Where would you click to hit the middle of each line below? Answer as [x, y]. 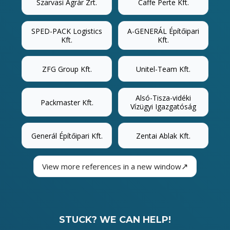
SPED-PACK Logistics [67, 31]
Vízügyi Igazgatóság [163, 107]
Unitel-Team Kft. [163, 69]
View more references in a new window [112, 166]
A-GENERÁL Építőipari [163, 31]
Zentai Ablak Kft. [163, 136]
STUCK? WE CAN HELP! [115, 220]
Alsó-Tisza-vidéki [163, 98]
